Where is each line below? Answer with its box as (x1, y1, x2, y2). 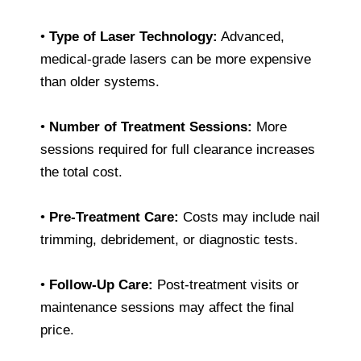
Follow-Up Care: (49, 276, 153, 293)
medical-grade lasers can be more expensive (40, 51, 311, 67)
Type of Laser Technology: (49, 28, 218, 44)
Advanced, (218, 28, 284, 44)
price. (40, 322, 74, 338)
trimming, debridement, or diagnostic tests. (40, 231, 298, 247)
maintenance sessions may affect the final (40, 299, 294, 315)
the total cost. (40, 164, 122, 180)
